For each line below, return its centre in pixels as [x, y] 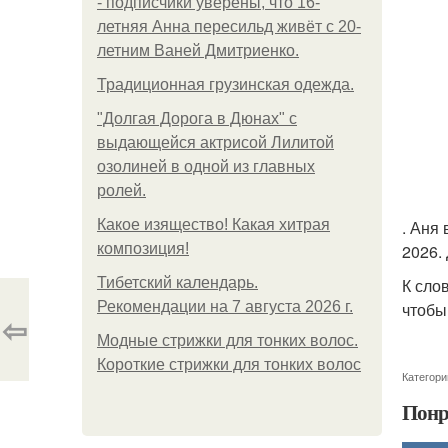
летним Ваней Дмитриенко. [198, 50]
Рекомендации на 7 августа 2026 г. [225, 306]
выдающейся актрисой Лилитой [215, 142]
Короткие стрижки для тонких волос [229, 364]
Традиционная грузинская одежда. [225, 84]
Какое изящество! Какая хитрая [213, 224]
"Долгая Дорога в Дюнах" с [197, 118]
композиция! [143, 248]
